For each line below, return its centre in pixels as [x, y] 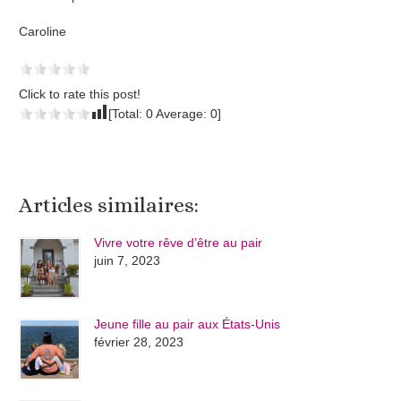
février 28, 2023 [139, 341]
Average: [182, 114]
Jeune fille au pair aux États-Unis [188, 324]
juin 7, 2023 [128, 260]
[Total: [128, 114]
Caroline [43, 32]
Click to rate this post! [80, 94]
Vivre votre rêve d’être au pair [179, 242]
